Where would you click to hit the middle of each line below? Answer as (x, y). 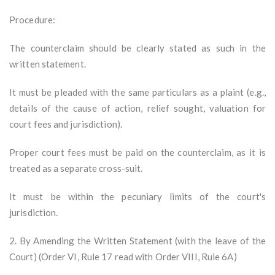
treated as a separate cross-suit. (76, 168)
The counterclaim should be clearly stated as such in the (137, 48)
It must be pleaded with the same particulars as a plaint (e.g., (137, 92)
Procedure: (32, 20)
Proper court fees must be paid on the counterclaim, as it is (137, 153)
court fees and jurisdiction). (66, 124)
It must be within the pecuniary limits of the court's (137, 197)
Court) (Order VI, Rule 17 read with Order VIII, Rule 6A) (123, 257)
